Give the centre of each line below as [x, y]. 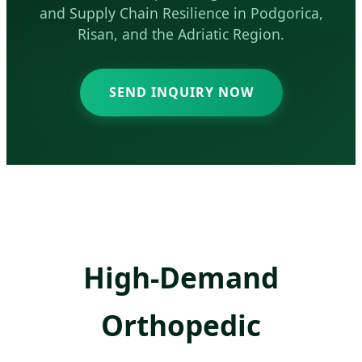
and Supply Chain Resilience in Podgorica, [181, 13]
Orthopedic [181, 324]
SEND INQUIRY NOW [181, 93]
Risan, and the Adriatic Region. [181, 34]
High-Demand [181, 277]
